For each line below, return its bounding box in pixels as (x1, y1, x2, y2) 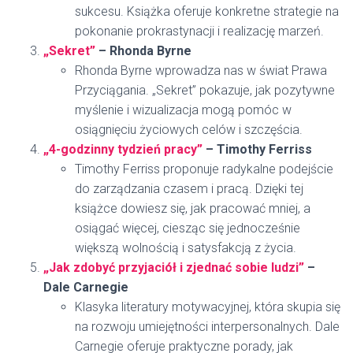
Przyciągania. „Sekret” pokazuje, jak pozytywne (75, 83, 335, 98)
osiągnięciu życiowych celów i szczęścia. (75, 122, 303, 137)
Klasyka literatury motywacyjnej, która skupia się (75, 299, 340, 314)
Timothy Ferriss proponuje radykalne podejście (75, 162, 333, 176)
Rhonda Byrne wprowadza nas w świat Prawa (75, 63, 327, 78)
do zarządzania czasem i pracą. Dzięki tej (75, 181, 303, 196)
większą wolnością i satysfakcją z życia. (75, 240, 296, 255)
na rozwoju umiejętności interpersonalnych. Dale (75, 319, 340, 334)
